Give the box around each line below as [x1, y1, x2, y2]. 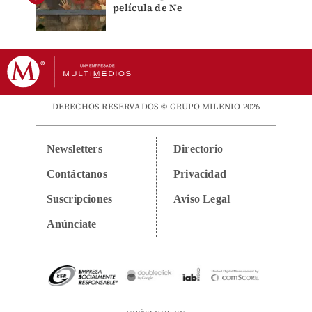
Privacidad [173, 168, 226, 180]
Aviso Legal [173, 193, 231, 205]
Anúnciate [46, 218, 97, 231]
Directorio [173, 143, 223, 155]
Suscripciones [46, 193, 113, 205]
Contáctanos [46, 168, 107, 180]
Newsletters [46, 143, 102, 155]
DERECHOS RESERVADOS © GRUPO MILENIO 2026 [52, 101, 260, 113]
